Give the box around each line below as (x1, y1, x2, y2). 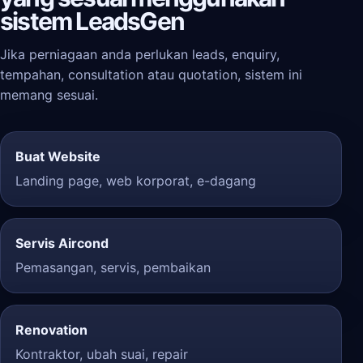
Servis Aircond (15, 235, 109, 251)
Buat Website (15, 148, 100, 164)
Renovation (15, 322, 88, 338)
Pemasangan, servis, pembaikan (15, 259, 211, 275)
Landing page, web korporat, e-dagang (15, 173, 256, 189)
